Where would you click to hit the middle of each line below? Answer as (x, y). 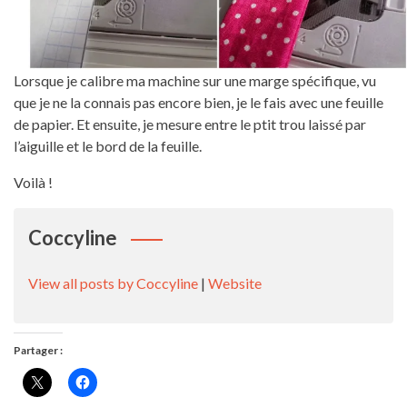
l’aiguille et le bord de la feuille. (108, 145)
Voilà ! (33, 182)
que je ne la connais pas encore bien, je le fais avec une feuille (199, 102)
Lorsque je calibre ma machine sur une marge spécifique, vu (195, 80)
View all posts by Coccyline (113, 283)
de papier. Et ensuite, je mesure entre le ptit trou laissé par (190, 124)
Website (235, 283)
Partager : (38, 350)
